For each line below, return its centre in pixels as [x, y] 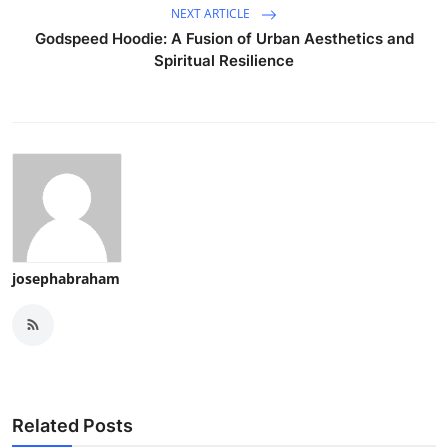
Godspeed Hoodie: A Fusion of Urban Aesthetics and [224, 38]
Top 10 [40, 66]
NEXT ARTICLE [212, 13]
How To [44, 17]
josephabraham [66, 278]
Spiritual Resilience [224, 60]
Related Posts [72, 425]
